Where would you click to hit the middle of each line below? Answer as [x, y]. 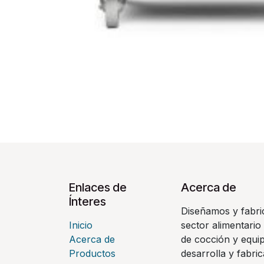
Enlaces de [98, 188]
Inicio [81, 225]
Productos [92, 254]
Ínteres [88, 202]
